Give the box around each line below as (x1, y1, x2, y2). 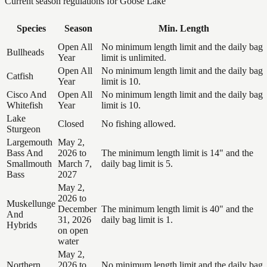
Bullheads (7, 46, 44, 57)
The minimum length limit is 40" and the (101, 203, 253, 214)
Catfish (7, 70, 33, 81)
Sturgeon (7, 123, 41, 134)
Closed (58, 118, 84, 129)
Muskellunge (7, 198, 55, 209)
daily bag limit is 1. (101, 214, 173, 225)
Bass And (7, 147, 43, 158)
